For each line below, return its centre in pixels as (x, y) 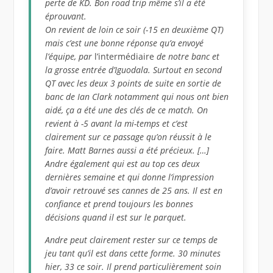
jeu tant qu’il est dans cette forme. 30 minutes (133, 253)
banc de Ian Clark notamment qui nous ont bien (137, 96)
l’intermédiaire (125, 56)
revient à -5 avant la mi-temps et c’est (117, 123)
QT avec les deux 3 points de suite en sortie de (133, 83)
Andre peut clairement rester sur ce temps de (132, 239)
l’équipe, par (69, 56)
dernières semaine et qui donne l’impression (130, 177)
